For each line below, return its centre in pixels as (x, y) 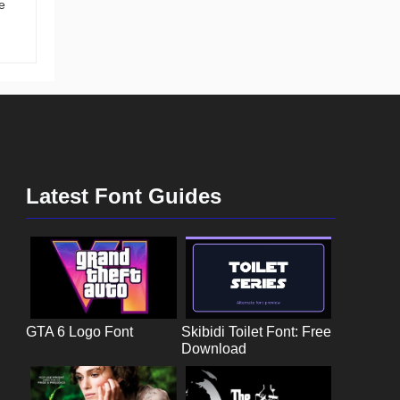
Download (213, 349)
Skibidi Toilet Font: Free (256, 332)
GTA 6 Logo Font (80, 332)
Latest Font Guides (124, 196)
